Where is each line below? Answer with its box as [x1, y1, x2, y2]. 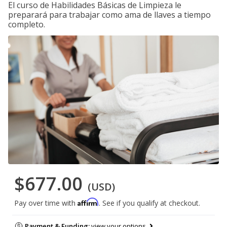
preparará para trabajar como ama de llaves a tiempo [8, 9, 211, 20]
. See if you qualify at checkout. [99, 198, 200, 208]
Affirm [78, 198, 99, 207]
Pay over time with [14, 198, 78, 208]
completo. [8, 19, 45, 30]
